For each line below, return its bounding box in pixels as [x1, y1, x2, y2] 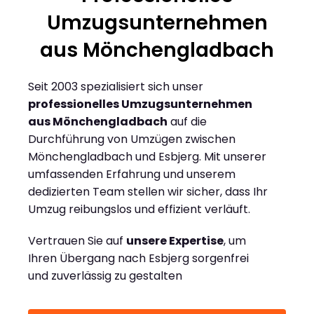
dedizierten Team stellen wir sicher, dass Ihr [28, 184, 268, 200]
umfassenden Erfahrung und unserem [28, 166, 235, 183]
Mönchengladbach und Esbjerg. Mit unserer [28, 149, 266, 165]
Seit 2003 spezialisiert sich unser [28, 78, 203, 95]
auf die [168, 114, 207, 130]
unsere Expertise [126, 233, 224, 250]
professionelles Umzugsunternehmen [28, 96, 252, 113]
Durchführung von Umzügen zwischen [28, 131, 235, 148]
